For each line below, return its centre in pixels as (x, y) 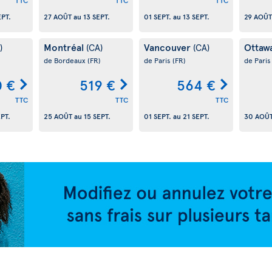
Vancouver (168, 47)
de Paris (158, 60)
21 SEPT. (196, 116)
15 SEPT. (97, 116)
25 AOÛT (58, 116)
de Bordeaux (65, 60)
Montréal (65, 47)
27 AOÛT (57, 17)
